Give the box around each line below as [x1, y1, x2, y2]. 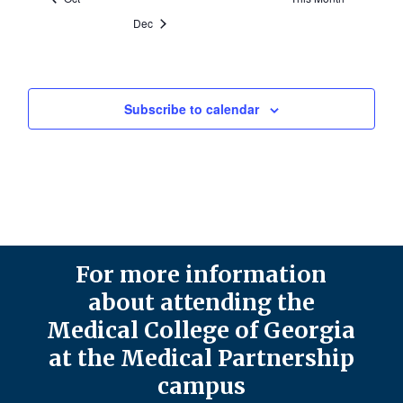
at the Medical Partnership [48, 344, 354, 373]
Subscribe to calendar [124, 99, 259, 118]
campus [157, 372, 246, 401]
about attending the [87, 288, 315, 318]
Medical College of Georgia [47, 316, 356, 345]
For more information [76, 260, 327, 290]
